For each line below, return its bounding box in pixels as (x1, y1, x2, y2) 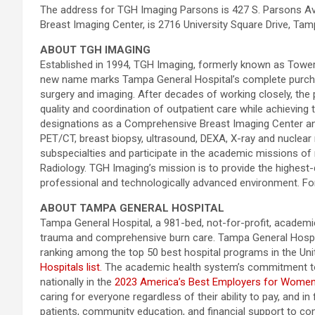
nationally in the (40, 276, 115, 288)
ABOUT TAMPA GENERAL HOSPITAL (40, 202, 227, 214)
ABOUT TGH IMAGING (40, 44, 150, 56)
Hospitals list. (40, 261, 102, 274)
